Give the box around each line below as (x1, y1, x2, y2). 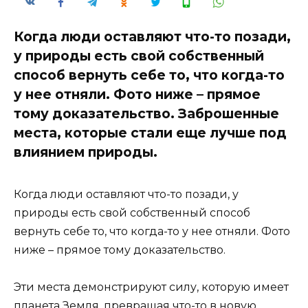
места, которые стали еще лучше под (14, 124, 287, 141)
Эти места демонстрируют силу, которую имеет (14, 280, 289, 294)
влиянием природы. (14, 143, 157, 160)
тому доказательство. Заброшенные (14, 104, 279, 122)
